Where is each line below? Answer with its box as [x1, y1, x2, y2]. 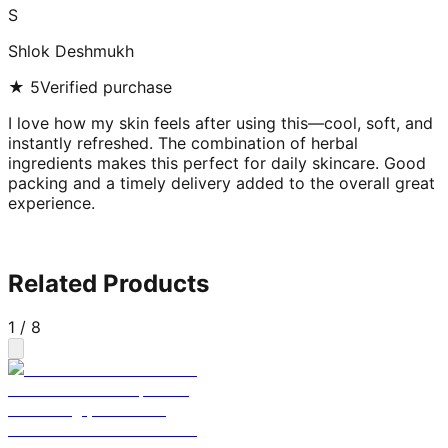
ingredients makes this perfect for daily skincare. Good [8, 152, 426, 173]
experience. [8, 192, 95, 213]
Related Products [8, 268, 209, 298]
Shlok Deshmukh [8, 40, 134, 61]
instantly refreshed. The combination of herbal [8, 132, 358, 153]
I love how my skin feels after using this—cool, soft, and [8, 112, 433, 133]
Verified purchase [40, 76, 172, 97]
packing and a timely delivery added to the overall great [8, 172, 435, 193]
